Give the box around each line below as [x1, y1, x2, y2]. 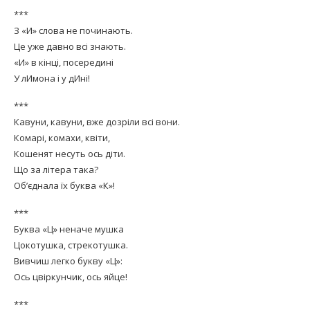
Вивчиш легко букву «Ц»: [14, 255, 122, 267]
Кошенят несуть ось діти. [14, 147, 125, 160]
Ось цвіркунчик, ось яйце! [14, 271, 127, 283]
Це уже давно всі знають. [14, 40, 126, 53]
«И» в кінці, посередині [14, 56, 113, 69]
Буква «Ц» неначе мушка [14, 223, 124, 235]
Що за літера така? [14, 163, 98, 176]
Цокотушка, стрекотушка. [14, 239, 128, 251]
